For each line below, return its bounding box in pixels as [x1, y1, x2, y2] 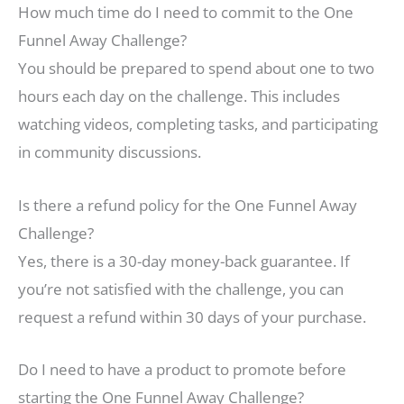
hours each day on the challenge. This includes [18, 86, 340, 107]
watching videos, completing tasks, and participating [18, 114, 378, 135]
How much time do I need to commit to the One [18, 2, 353, 23]
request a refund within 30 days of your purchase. [18, 306, 366, 327]
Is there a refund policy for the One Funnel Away [18, 194, 357, 216]
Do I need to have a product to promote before [18, 358, 346, 380]
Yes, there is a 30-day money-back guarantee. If [18, 250, 350, 271]
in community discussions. [18, 142, 201, 163]
